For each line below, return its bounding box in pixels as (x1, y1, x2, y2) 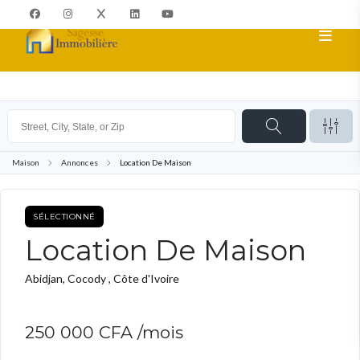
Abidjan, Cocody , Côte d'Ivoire (25, 271, 179, 285)
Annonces (61, 157, 98, 167)
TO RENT (119, 211, 157, 222)
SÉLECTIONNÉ (33, 211, 96, 222)
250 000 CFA (25, 321, 137, 342)
